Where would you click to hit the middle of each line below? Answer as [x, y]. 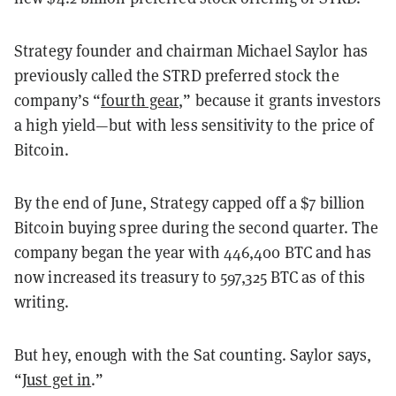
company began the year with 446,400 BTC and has [193, 252]
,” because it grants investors [280, 100]
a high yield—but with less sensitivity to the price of [194, 125]
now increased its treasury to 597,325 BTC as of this [190, 277]
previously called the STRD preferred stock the [177, 75]
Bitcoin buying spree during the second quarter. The [197, 227]
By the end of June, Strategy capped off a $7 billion [190, 202]
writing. [42, 301]
